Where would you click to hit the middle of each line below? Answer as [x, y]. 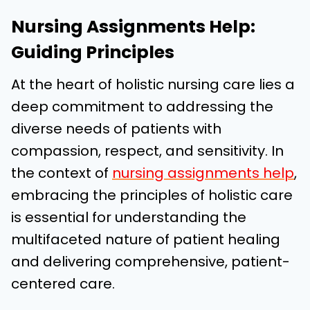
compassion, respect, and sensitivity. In [147, 151]
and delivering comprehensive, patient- [151, 262]
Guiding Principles [93, 52]
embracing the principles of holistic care [152, 195]
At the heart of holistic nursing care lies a [153, 84]
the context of [62, 173]
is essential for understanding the [129, 217]
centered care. [63, 284]
